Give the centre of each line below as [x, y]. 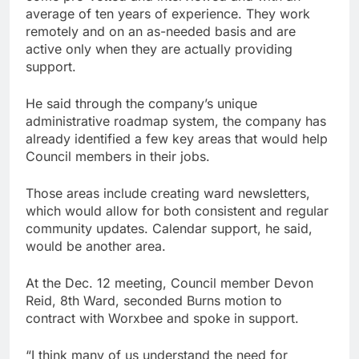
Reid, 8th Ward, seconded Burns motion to [154, 300]
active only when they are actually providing [159, 48]
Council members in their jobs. [118, 156]
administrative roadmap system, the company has [176, 121]
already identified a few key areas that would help [177, 138]
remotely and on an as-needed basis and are [161, 31]
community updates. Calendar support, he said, [169, 228]
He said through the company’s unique [141, 103]
